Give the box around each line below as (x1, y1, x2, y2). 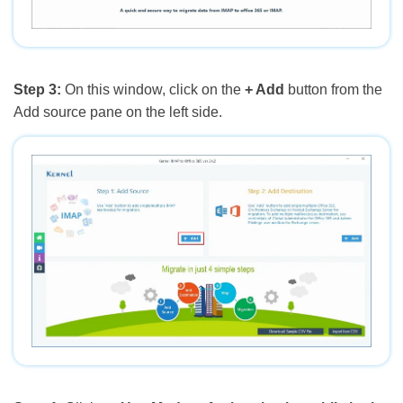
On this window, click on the (61, 82, 245, 98)
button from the (284, 82, 382, 98)
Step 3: (13, 82, 61, 98)
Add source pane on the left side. (13, 104, 222, 121)
